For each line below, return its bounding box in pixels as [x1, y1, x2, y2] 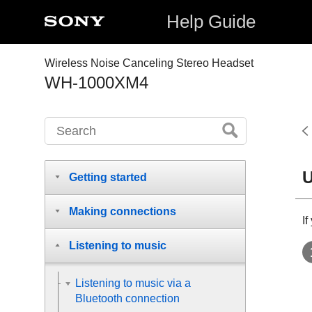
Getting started [69, 171, 147, 183]
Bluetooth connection [75, 292, 180, 304]
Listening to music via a [75, 277, 191, 289]
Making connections [69, 205, 176, 217]
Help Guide [166, 11, 256, 32]
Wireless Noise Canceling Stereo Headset [45, 57, 253, 69]
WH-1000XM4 [45, 73, 148, 92]
